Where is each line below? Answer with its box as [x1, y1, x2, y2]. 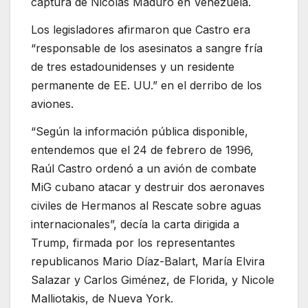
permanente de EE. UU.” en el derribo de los [31, 78, 262, 92]
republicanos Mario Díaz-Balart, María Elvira [31, 254, 265, 268]
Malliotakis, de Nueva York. [31, 291, 173, 305]
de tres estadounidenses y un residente [31, 59, 234, 74]
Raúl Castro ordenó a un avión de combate [31, 161, 256, 175]
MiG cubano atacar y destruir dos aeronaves [31, 179, 265, 194]
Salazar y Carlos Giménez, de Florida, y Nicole [31, 272, 274, 287]
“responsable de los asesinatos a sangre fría [31, 41, 263, 55]
